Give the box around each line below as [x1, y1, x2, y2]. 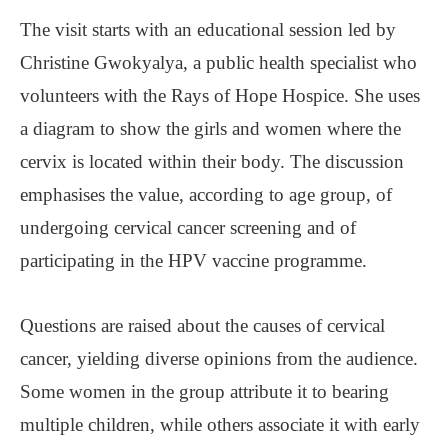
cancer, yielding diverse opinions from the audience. [20, 347, 418, 369]
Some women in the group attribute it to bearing [20, 380, 389, 402]
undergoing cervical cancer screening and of [20, 216, 356, 238]
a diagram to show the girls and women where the [20, 117, 401, 139]
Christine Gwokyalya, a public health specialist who [20, 51, 417, 73]
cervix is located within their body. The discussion [20, 150, 404, 172]
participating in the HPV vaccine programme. [20, 249, 367, 271]
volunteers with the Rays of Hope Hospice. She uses [20, 84, 420, 106]
